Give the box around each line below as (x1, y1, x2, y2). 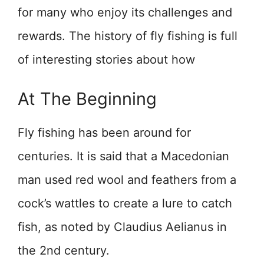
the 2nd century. (18, 243, 110, 258)
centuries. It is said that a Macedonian (18, 149, 229, 164)
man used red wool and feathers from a (18, 173, 236, 187)
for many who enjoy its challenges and (18, 5, 232, 20)
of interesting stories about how (18, 52, 195, 67)
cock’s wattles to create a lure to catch (18, 196, 232, 211)
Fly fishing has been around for (18, 126, 191, 140)
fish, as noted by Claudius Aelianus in (18, 220, 227, 235)
